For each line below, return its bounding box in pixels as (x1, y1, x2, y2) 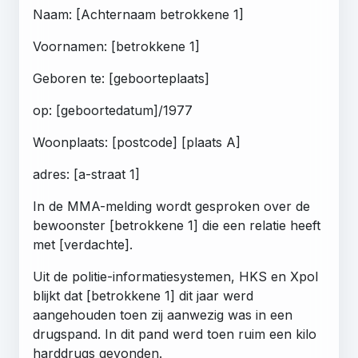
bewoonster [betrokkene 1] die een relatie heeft (33, 217, 320, 233)
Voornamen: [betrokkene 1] (33, 38, 200, 54)
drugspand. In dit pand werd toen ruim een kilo (33, 325, 316, 342)
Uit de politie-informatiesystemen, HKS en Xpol (33, 268, 318, 284)
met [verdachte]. (33, 236, 133, 253)
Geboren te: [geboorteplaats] (33, 70, 209, 86)
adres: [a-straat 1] (33, 165, 140, 182)
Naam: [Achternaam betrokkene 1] (33, 6, 244, 22)
